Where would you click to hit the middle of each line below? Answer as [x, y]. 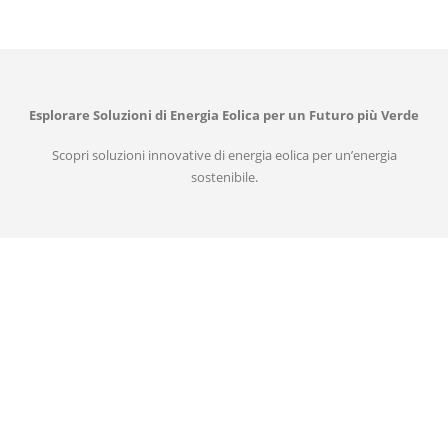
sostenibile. [224, 177]
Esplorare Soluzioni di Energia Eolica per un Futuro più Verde [224, 114]
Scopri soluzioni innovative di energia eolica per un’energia [224, 155]
